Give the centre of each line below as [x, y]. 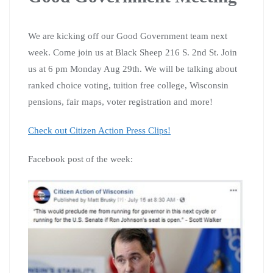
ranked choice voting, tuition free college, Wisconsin [128, 85]
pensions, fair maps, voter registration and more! [120, 101]
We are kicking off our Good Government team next [128, 36]
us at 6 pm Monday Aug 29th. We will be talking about [133, 69]
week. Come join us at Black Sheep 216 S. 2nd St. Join [133, 52]
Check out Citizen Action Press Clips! [99, 130]
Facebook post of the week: [80, 159]
